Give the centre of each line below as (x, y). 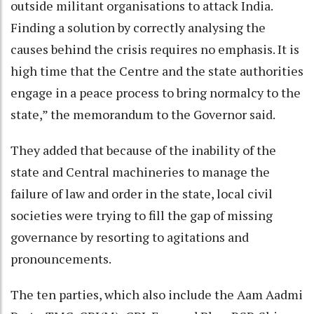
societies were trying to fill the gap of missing (142, 215)
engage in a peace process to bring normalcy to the (156, 92)
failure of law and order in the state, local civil (142, 193)
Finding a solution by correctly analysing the (138, 27)
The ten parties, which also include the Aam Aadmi (157, 294)
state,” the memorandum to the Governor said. (143, 114)
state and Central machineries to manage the (140, 171)
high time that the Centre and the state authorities (157, 70)
